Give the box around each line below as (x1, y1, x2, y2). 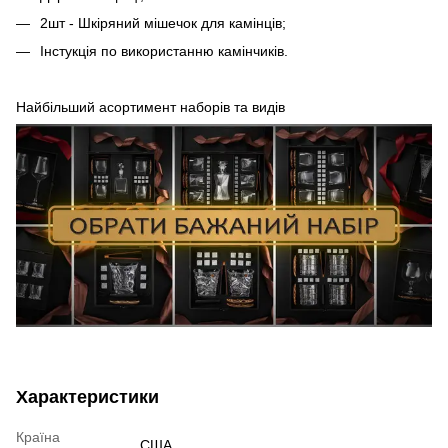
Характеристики (16, 387, 159, 408)
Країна (16, 429, 60, 446)
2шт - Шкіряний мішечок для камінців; (40, 14, 286, 31)
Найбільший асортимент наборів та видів (16, 98, 285, 115)
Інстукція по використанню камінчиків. (40, 43, 288, 60)
